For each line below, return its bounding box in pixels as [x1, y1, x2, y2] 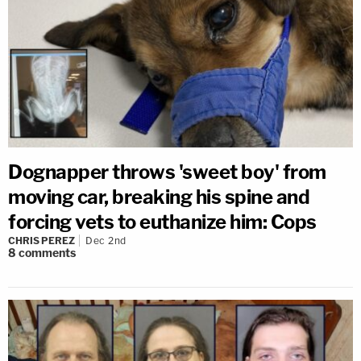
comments [19, 245, 76, 259]
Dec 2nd [85, 234, 127, 247]
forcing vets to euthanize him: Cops [8, 210, 317, 234]
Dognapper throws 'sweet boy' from [8, 160, 326, 184]
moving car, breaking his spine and [8, 185, 309, 209]
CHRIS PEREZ [8, 234, 75, 247]
